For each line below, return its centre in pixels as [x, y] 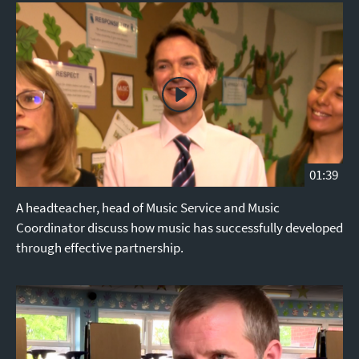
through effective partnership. [100, 248]
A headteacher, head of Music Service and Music [148, 208]
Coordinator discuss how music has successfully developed [179, 228]
